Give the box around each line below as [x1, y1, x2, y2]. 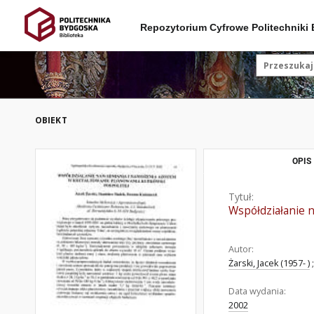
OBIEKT [35, 114, 67, 126]
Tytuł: [228, 190, 254, 203]
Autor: [228, 243, 254, 255]
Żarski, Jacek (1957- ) [228, 257, 310, 269]
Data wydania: [228, 285, 286, 297]
